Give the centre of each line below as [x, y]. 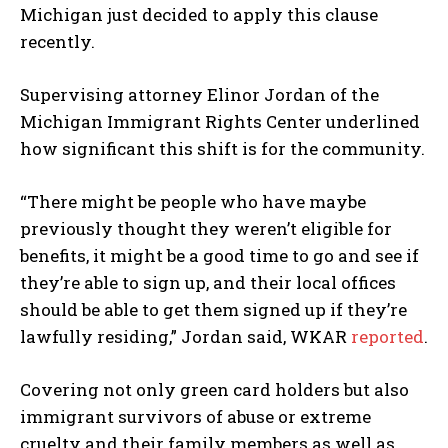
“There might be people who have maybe [193, 201]
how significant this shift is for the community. [222, 148]
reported [387, 336]
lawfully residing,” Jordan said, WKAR [185, 336]
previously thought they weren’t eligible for [206, 228]
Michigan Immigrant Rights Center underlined [220, 121]
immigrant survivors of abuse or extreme [195, 416]
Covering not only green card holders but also [214, 389]
